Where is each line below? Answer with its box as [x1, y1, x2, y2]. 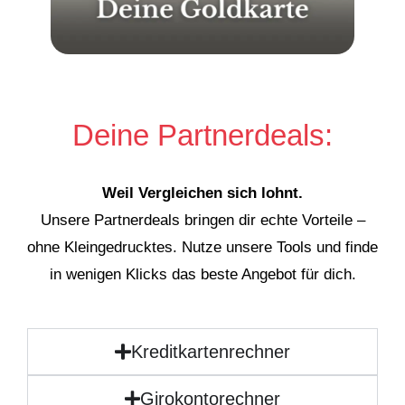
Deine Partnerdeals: [72, 118, 333, 152]
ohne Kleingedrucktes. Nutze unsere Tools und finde [27, 238, 378, 256]
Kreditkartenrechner [130, 342, 290, 363]
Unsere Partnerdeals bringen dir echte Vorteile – [40, 211, 365, 229]
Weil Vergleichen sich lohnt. [102, 184, 303, 202]
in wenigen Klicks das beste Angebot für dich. [49, 265, 356, 283]
